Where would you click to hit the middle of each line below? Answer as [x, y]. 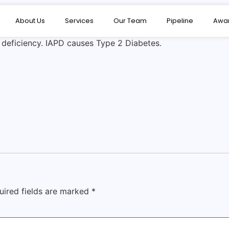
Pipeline [180, 21]
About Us [30, 21]
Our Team [130, 21]
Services [79, 21]
